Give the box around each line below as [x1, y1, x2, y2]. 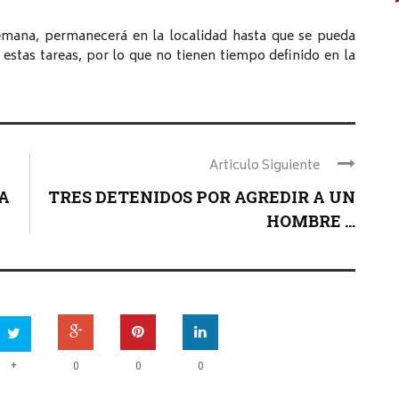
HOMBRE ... [266, 210, 355, 232]
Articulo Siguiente [209, 155, 320, 178]
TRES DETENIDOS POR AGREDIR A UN [48, 186, 355, 208]
